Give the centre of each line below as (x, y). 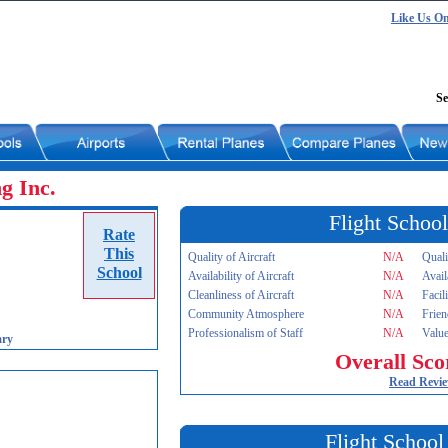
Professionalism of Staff (245, 333)
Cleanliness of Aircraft (241, 295)
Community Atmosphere (246, 314)
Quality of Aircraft (231, 257)
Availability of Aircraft (241, 276)
